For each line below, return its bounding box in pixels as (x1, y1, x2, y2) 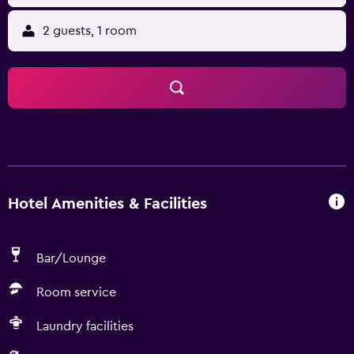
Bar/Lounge (36, 252, 106, 265)
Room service (36, 286, 116, 299)
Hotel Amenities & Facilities (8, 195, 207, 212)
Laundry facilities (36, 320, 134, 333)
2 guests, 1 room (43, 24, 137, 37)
